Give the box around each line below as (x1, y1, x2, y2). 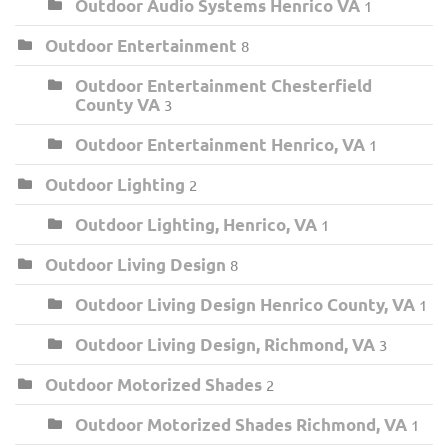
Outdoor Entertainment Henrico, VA (75, 133, 365, 155)
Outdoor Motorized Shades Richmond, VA (75, 413, 407, 435)
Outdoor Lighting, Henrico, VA (75, 213, 317, 235)
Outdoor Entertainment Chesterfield (75, 74, 372, 96)
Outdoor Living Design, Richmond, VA (75, 333, 375, 355)
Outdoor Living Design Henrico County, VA (75, 293, 415, 315)
